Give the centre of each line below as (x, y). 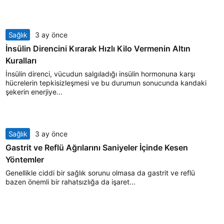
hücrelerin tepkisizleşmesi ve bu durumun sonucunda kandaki (106, 82)
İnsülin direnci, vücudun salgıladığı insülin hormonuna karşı (100, 73)
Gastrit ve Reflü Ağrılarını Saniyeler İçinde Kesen (96, 148)
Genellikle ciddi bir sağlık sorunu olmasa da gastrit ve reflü (100, 172)
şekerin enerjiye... (34, 91)
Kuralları (21, 61)
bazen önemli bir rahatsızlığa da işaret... (70, 181)
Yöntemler (24, 160)
